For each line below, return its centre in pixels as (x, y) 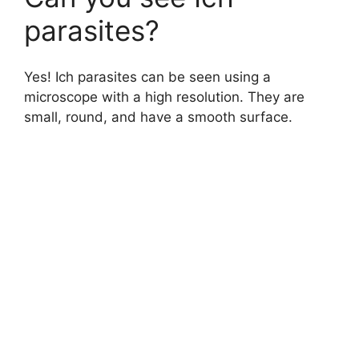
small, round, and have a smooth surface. (158, 117)
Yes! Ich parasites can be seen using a (147, 77)
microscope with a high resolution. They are (164, 97)
